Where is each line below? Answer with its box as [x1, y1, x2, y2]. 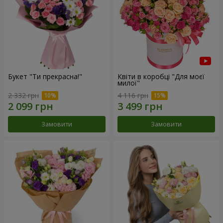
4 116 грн [117, 91, 148, 101]
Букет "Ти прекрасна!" [8, 71, 82, 81]
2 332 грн [8, 91, 39, 101]
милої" [117, 78, 140, 88]
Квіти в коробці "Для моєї [117, 71, 205, 81]
